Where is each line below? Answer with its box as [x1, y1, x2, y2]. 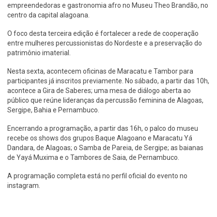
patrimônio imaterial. [7, 48, 71, 57]
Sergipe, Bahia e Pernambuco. [7, 106, 101, 114]
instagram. [7, 181, 40, 189]
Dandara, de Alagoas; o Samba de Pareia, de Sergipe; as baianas [7, 143, 203, 152]
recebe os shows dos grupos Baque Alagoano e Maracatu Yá [7, 134, 192, 142]
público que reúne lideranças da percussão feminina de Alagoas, [7, 96, 203, 104]
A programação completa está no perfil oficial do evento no [7, 171, 187, 180]
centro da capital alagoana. [7, 11, 91, 19]
